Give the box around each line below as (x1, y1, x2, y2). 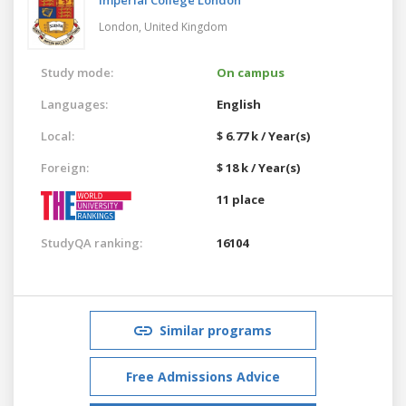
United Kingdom (144, 18, 227, 34)
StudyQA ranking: (41, 234, 142, 251)
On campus (217, 63, 285, 81)
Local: (41, 127, 74, 144)
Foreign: (41, 159, 89, 176)
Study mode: (41, 63, 113, 81)
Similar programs (159, 321, 272, 339)
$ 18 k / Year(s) (217, 159, 300, 176)
